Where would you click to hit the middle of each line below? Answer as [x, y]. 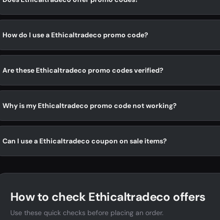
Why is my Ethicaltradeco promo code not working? [90, 105]
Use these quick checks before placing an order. [87, 213]
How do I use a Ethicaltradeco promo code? [75, 35]
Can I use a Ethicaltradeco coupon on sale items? [85, 141]
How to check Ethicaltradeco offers [108, 197]
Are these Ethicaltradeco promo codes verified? [83, 70]
